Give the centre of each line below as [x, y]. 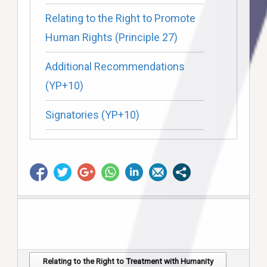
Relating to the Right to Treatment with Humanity [128, 261]
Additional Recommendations [115, 67]
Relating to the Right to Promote [120, 18]
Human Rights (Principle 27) [111, 38]
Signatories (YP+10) [92, 115]
